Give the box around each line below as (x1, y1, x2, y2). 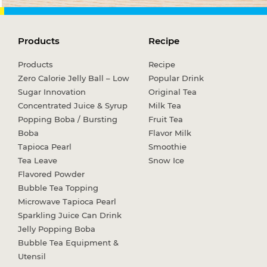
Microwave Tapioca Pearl (18, 197, 116, 206)
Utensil (18, 252, 46, 261)
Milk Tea (148, 101, 181, 110)
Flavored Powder (18, 169, 85, 179)
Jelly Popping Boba (18, 224, 95, 234)
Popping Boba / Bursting (18, 114, 117, 124)
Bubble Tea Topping (18, 183, 98, 193)
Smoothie (148, 142, 187, 151)
